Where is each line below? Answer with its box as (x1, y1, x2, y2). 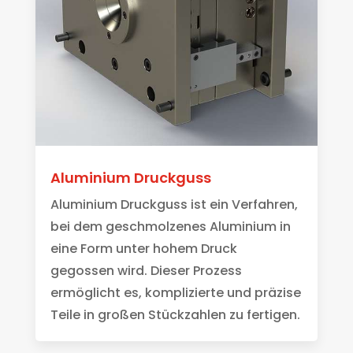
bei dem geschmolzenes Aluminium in (50, 217, 291, 236)
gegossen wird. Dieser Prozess (50, 261, 242, 280)
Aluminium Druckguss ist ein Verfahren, (50, 195, 298, 214)
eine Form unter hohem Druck (50, 239, 237, 258)
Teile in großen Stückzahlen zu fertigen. (50, 305, 300, 324)
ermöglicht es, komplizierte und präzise (50, 283, 301, 302)
